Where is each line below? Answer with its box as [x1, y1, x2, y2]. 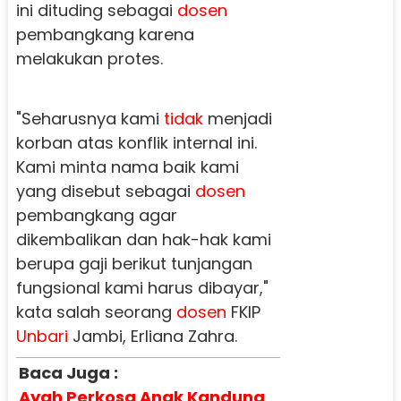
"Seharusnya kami [15, 107, 164, 130]
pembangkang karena [15, 22, 194, 46]
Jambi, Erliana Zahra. [67, 324, 237, 347]
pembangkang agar [15, 203, 177, 226]
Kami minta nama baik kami [15, 155, 239, 178]
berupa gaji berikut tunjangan [15, 252, 252, 275]
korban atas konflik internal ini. [15, 131, 257, 154]
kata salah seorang [15, 300, 176, 323]
